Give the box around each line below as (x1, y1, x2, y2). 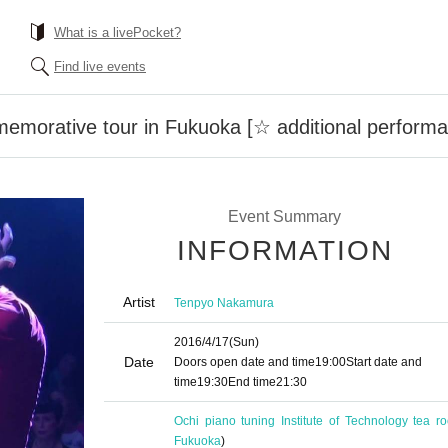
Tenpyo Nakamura (174, 295, 274, 310)
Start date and (346, 355, 422, 369)
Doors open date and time (174, 355, 315, 369)
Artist (123, 294, 155, 310)
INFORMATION (177, 235, 393, 266)
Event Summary (227, 208, 341, 225)
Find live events (54, 59, 146, 74)
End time (228, 375, 276, 389)
